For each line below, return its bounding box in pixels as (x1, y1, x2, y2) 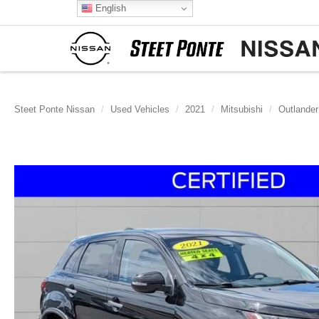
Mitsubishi (221, 104, 263, 115)
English (92, 2, 126, 14)
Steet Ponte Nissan (14, 104, 95, 115)
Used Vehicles (110, 104, 169, 115)
